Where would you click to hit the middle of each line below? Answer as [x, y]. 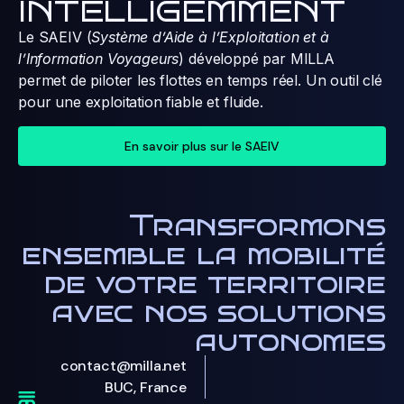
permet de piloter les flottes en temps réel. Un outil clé [200, 81]
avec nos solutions [218, 312]
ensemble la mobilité [204, 254]
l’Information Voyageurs [99, 59]
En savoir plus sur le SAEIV [202, 146]
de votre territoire [215, 283]
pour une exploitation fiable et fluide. [141, 102]
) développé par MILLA [257, 59]
